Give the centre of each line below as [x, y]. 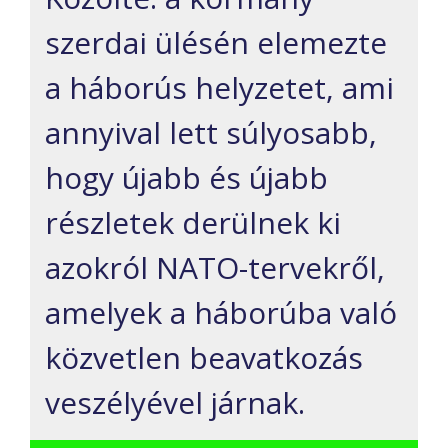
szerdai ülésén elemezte [216, 42]
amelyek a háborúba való [221, 312]
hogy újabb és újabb [186, 177]
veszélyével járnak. [175, 402]
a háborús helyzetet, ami [219, 87]
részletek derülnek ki [193, 222]
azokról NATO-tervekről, [215, 267]
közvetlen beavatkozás [204, 357]
